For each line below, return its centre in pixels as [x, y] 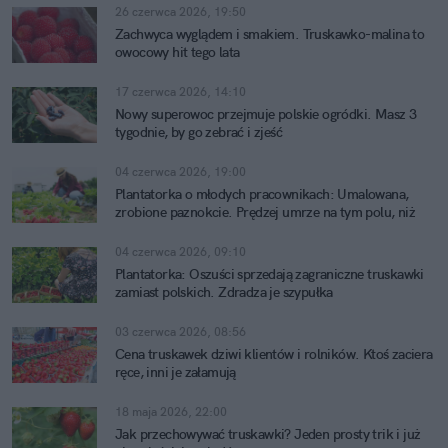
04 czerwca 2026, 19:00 [180, 171]
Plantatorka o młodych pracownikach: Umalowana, [262, 194]
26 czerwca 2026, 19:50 [180, 11]
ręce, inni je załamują [175, 372]
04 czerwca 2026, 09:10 [180, 251]
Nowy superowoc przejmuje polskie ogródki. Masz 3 [266, 114]
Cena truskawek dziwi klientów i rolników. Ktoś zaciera [274, 354]
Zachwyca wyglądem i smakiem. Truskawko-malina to [270, 34]
